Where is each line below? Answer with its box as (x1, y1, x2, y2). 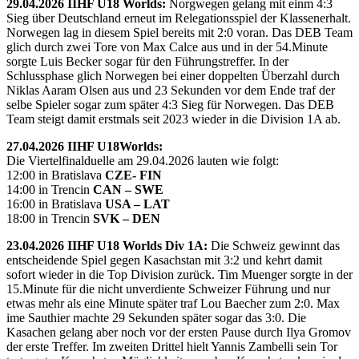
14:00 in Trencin (6, 182, 93, 196)
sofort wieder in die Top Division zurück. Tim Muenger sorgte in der (6, 267, 353, 281)
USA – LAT (105, 196, 170, 211)
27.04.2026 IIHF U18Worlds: (6, 139, 163, 153)
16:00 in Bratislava (6, 196, 105, 211)
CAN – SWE (93, 182, 163, 196)
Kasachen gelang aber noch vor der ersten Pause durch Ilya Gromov (6, 325, 351, 339)
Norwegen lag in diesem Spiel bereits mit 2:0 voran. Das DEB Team (6, 25, 353, 39)
